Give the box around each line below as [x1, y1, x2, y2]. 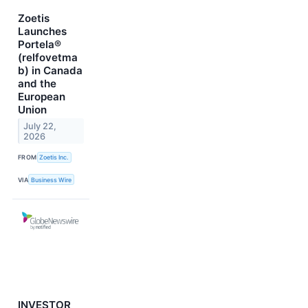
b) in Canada [18, 63, 82, 77]
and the [18, 76, 56, 90]
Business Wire [31, 175, 72, 184]
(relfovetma [18, 50, 78, 64]
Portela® [18, 37, 61, 51]
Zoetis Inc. [39, 153, 69, 162]
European [18, 89, 65, 103]
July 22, [23, 120, 57, 131]
